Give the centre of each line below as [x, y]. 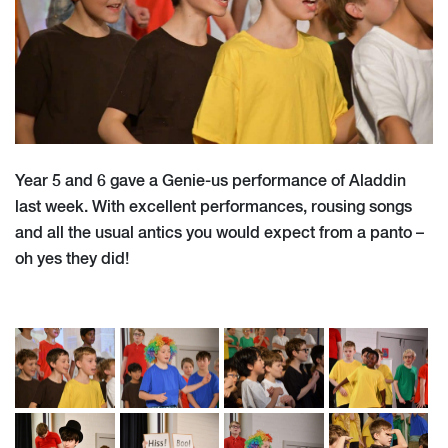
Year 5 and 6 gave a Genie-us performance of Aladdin [210, 181]
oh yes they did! [72, 259]
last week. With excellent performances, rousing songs [213, 207]
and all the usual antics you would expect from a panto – [219, 233]
